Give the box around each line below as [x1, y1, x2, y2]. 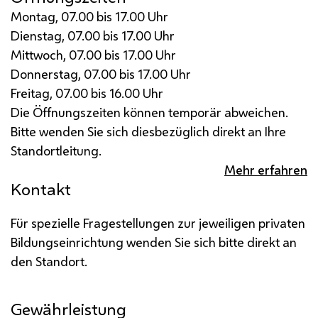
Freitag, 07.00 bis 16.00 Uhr [11, 84, 163, 102]
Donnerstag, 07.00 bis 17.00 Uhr [11, 65, 191, 82]
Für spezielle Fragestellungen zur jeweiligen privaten [11, 214, 305, 231]
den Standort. [11, 252, 87, 270]
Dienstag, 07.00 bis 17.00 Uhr [11, 26, 175, 44]
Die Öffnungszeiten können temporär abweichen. [11, 103, 288, 121]
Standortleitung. [11, 141, 102, 159]
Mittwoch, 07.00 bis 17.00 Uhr [11, 45, 176, 63]
